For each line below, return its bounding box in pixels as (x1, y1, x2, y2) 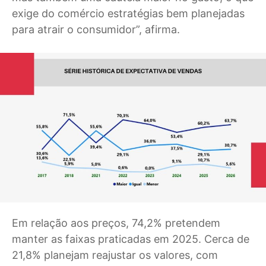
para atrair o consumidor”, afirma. (12, 23, 180, 36)
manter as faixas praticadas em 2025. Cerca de (12, 233, 249, 245)
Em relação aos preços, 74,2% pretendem (12, 217, 220, 229)
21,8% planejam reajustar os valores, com (12, 249, 218, 261)
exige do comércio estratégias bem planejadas (12, 7, 245, 20)
